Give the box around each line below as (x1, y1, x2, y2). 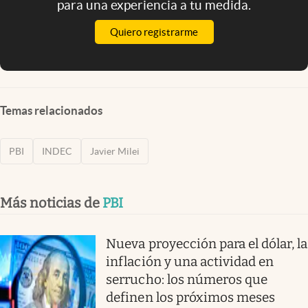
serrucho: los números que (106, 271, 268, 287)
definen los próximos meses (106, 289, 276, 305)
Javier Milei (90, 145, 140, 157)
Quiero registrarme (110, 25, 198, 38)
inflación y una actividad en (106, 253, 274, 269)
